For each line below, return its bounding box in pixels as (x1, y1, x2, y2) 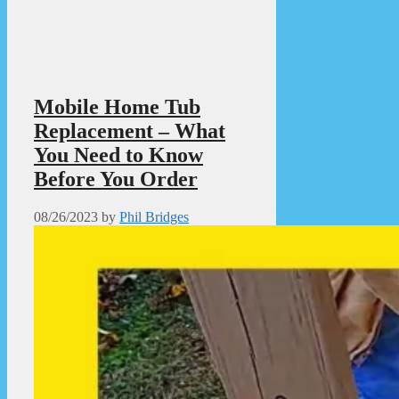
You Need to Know (34, 142, 203, 167)
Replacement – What (34, 118, 225, 142)
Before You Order (34, 167, 198, 191)
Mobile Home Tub (34, 94, 200, 118)
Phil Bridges (119, 208, 189, 224)
